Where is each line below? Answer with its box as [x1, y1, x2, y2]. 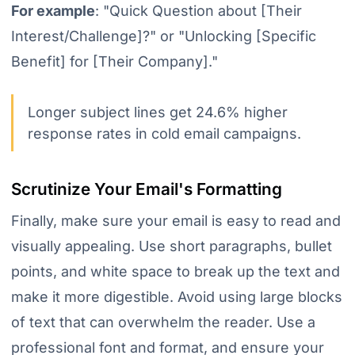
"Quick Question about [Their [102, 2, 302, 20]
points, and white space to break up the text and [10, 263, 340, 281]
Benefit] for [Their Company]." [10, 53, 218, 71]
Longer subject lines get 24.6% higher [27, 104, 288, 121]
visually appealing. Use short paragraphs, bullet [10, 238, 332, 255]
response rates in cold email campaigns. [27, 125, 301, 143]
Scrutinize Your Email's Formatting [10, 179, 282, 200]
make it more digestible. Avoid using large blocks [10, 288, 342, 306]
